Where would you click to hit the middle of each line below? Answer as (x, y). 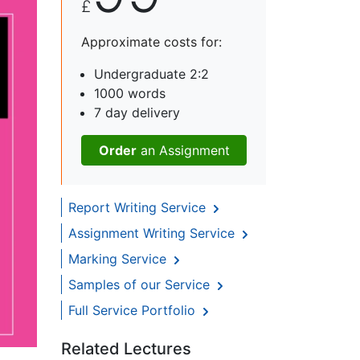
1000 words (130, 94)
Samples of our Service (141, 285)
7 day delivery (137, 113)
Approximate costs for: (151, 42)
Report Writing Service (139, 208)
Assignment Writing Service (153, 233)
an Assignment (183, 151)
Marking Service (119, 259)
